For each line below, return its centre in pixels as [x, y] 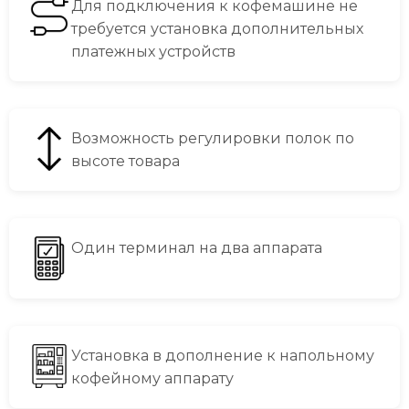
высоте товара [126, 161]
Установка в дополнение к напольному [223, 356]
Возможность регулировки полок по [213, 138]
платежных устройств [153, 52]
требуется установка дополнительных [217, 29]
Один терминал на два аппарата [197, 248]
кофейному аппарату [152, 378]
